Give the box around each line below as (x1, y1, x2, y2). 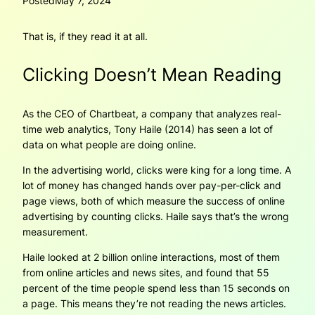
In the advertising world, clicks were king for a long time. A (22, 164, 291, 176)
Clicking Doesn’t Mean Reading (22, 64, 281, 86)
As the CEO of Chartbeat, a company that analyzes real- (22, 107, 281, 120)
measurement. (22, 226, 88, 238)
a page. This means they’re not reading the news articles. (22, 297, 286, 310)
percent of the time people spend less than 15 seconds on (22, 282, 290, 295)
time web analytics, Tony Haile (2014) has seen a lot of (22, 122, 273, 135)
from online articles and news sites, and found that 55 (22, 266, 269, 279)
